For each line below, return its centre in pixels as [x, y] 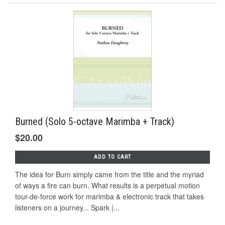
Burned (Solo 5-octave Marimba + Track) [95, 121]
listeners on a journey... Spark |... [67, 207]
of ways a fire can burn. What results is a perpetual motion [107, 185]
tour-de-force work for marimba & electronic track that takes [109, 196]
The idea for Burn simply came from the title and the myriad [109, 174]
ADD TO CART [113, 157]
